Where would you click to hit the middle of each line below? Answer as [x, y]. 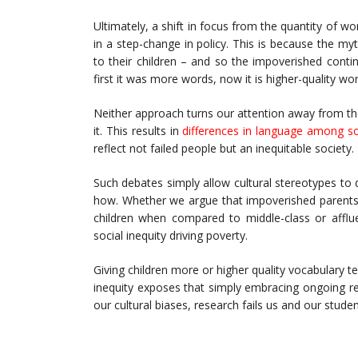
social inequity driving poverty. [171, 236]
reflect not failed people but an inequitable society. [224, 149]
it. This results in [138, 131]
